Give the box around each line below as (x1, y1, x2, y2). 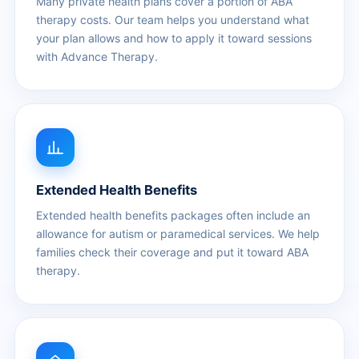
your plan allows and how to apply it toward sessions (36, 30, 312, 45)
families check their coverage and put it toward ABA (36, 244, 309, 259)
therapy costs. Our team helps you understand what (36, 12, 309, 26)
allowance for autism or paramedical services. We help (36, 226, 320, 240)
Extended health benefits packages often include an (36, 208, 310, 222)
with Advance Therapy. (36, 49, 158, 63)
